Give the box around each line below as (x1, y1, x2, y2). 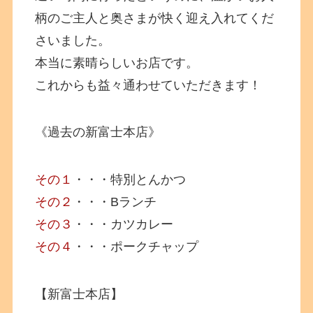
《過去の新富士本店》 (35, 125, 161, 140)
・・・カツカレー (73, 217, 174, 232)
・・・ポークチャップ (73, 240, 199, 254)
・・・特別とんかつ (73, 173, 187, 187)
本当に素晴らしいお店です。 (35, 55, 199, 70)
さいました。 (35, 33, 111, 48)
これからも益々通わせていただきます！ (35, 78, 262, 92)
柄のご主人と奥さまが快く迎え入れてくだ (35, 10, 275, 25)
